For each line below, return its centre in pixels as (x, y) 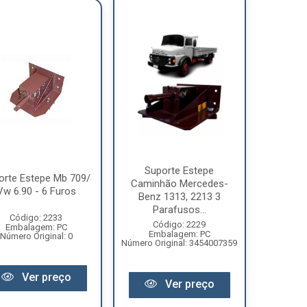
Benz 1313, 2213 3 (179, 197)
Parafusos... (179, 210)
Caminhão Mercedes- (179, 184)
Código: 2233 (36, 217)
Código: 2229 (180, 224)
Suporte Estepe (180, 171)
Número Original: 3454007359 (180, 243)
